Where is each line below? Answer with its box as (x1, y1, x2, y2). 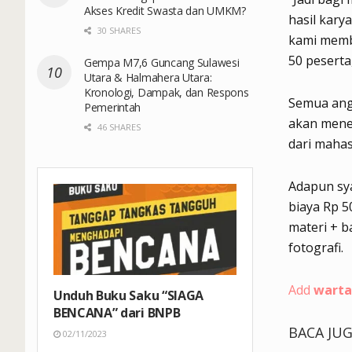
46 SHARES (95, 120, 141, 133)
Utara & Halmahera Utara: (84, 69, 212, 85)
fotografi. (288, 238, 343, 256)
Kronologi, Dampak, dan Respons (84, 84, 249, 100)
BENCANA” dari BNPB (53, 304, 181, 322)
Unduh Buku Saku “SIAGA (53, 287, 203, 305)
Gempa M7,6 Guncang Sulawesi (84, 54, 240, 70)
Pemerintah (84, 99, 141, 115)
